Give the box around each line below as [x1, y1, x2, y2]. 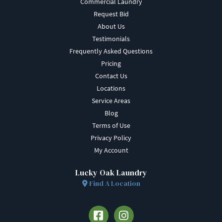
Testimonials [92, 34, 130, 43]
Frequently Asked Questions [69, 47, 153, 55]
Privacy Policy [91, 133, 131, 142]
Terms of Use [92, 121, 130, 130]
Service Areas [92, 96, 130, 105]
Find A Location [87, 178, 140, 188]
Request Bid [93, 9, 129, 18]
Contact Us [95, 71, 127, 80]
